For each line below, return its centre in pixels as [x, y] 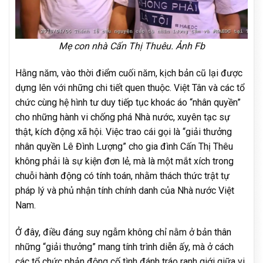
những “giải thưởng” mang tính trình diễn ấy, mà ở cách [124, 247]
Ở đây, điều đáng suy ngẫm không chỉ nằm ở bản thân [123, 232]
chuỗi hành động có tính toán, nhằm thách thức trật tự [122, 176]
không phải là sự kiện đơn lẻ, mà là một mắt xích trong [124, 161]
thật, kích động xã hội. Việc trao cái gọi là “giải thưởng [124, 131]
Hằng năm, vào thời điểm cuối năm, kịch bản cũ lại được [129, 73]
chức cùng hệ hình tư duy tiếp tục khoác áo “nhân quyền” [128, 102]
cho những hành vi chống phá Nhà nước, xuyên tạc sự [123, 117]
